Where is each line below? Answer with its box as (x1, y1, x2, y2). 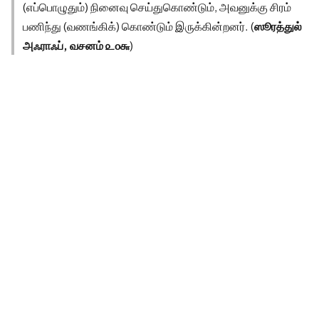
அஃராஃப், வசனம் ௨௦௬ (23, 37, 130, 53)
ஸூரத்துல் (254, 18, 302, 33)
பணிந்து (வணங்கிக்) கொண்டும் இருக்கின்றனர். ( (23, 18, 254, 33)
